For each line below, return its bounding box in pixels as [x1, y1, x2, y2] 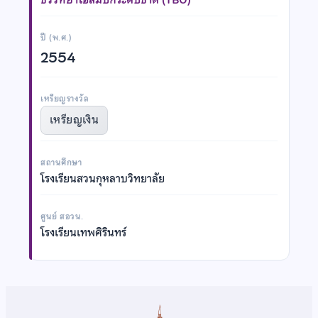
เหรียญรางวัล [40, 92, 89, 105]
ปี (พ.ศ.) [40, 31, 72, 44]
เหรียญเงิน [50, 111, 99, 128]
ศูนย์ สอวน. [40, 209, 84, 223]
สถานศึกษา [40, 155, 82, 169]
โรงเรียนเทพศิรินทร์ [40, 224, 126, 241]
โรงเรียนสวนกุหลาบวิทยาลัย [40, 170, 165, 187]
